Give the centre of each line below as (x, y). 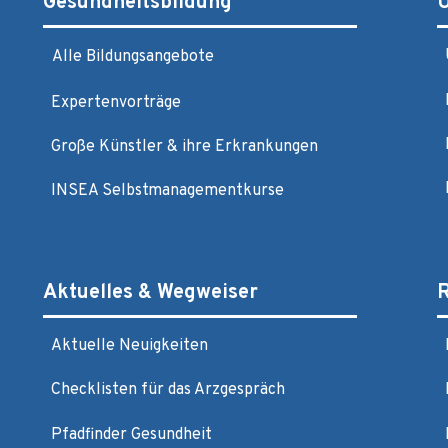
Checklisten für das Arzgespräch (167, 390)
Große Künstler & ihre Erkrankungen (184, 146)
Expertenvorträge (115, 102)
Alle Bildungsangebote (132, 57)
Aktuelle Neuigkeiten (129, 346)
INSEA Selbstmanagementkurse (167, 191)
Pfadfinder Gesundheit (131, 434)
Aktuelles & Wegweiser (150, 292)
